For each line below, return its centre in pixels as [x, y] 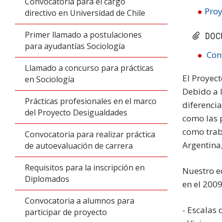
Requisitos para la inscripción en [85, 167]
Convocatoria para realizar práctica [90, 134]
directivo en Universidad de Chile [85, 13]
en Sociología [50, 79]
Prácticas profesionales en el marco [91, 101]
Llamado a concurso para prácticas [89, 68]
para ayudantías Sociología [75, 46]
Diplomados [47, 179]
